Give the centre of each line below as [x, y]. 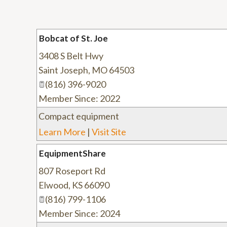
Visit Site [109, 132]
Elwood [53, 185]
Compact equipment [79, 116]
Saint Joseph [63, 70]
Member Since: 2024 [79, 213]
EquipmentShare [72, 153]
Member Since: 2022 [79, 98]
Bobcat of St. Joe [73, 38]
